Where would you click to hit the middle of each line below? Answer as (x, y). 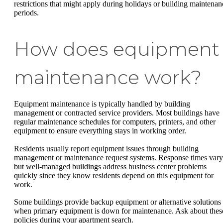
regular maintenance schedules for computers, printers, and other (115, 122)
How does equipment (117, 49)
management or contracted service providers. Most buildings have (117, 113)
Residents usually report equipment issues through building (106, 148)
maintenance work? (108, 78)
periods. (26, 13)
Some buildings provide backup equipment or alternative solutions (117, 202)
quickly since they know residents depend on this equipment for (114, 175)
